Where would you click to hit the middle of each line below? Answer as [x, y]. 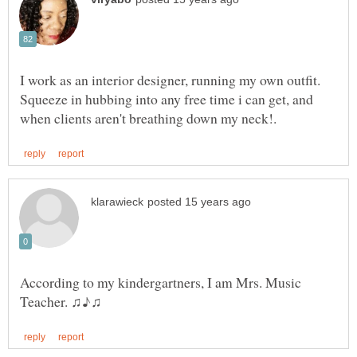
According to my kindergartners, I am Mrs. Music [161, 282]
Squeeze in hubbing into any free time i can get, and [167, 99]
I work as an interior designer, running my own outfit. [170, 80]
